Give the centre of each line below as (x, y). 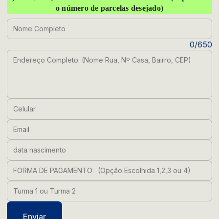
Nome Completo (38, 24)
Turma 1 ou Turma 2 (46, 186)
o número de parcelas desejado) (109, 8)
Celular (21, 104)
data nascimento (40, 145)
